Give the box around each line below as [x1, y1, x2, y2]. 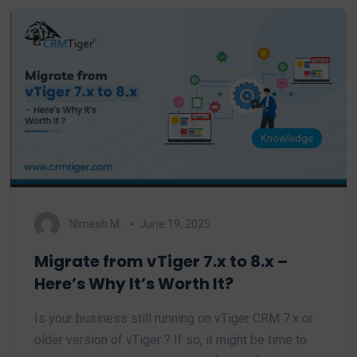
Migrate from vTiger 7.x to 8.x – [34, 250, 288, 273]
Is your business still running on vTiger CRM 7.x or [34, 311, 313, 327]
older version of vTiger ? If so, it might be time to [34, 332, 307, 348]
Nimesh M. [69, 217, 122, 230]
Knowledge [261, 132, 314, 145]
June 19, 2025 [139, 217, 210, 230]
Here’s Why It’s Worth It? [34, 273, 233, 296]
